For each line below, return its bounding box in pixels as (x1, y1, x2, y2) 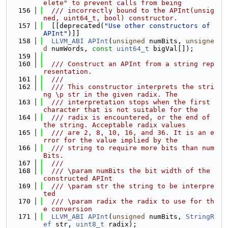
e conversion (43, 205, 92, 213)
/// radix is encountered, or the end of (43, 113, 210, 121)
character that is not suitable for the (43, 106, 198, 113)
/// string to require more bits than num (43, 144, 214, 152)
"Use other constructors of (104, 22, 210, 30)
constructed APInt (43, 175, 112, 182)
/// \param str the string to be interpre (43, 182, 214, 190)
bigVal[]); (149, 45, 194, 52)
